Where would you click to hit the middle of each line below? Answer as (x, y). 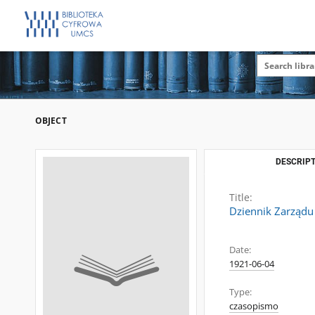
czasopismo (254, 306)
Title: (241, 197)
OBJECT (51, 121)
